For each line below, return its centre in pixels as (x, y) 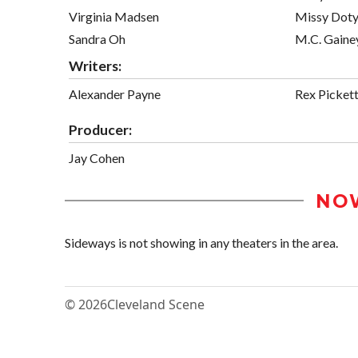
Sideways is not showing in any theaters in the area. (201, 242)
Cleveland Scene (156, 304)
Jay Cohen (97, 157)
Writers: (95, 66)
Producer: (100, 129)
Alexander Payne (115, 93)
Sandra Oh (97, 38)
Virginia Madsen (114, 16)
